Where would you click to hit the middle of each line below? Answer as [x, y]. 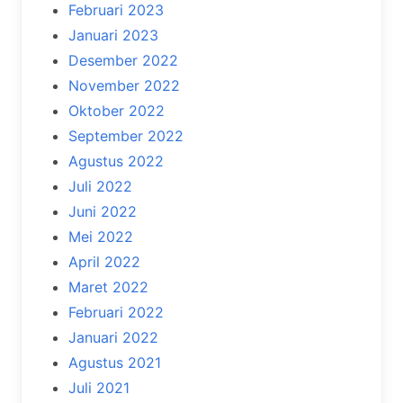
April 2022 [104, 262]
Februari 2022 [116, 312]
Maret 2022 [108, 287]
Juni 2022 [103, 211]
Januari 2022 [113, 337]
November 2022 [124, 85]
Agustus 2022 [116, 161]
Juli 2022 [100, 186]
